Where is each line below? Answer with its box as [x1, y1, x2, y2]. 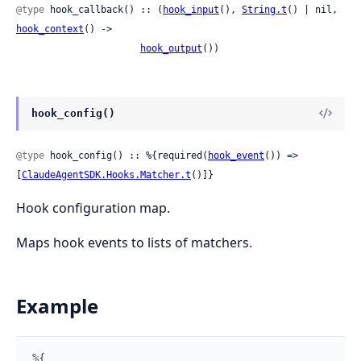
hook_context [16, 23, 84, 35]
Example [16, 292, 98, 319]
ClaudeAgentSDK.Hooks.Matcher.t [22, 168, 191, 180]
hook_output [140, 42, 202, 54]
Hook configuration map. [16, 198, 170, 217]
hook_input [163, 3, 219, 15]
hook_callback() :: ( [44, 3, 163, 15]
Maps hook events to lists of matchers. [16, 233, 252, 251]
